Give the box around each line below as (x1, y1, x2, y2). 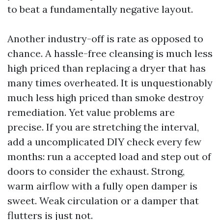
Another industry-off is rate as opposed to (7, 32, 203, 45)
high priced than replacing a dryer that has (7, 62, 206, 74)
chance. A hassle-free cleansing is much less (7, 47, 213, 59)
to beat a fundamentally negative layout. (7, 3, 193, 15)
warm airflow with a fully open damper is (7, 180, 197, 192)
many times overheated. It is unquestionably (7, 77, 213, 89)
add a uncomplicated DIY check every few (7, 136, 201, 148)
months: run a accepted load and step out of (7, 150, 211, 163)
